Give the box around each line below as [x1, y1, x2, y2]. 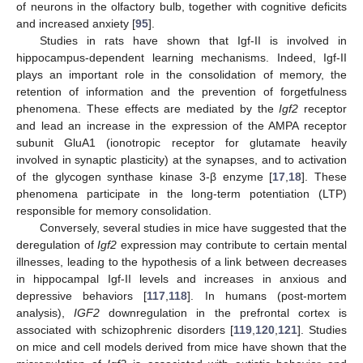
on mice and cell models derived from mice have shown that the [16, 340, 347, 354]
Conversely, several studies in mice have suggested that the [39, 221, 347, 235]
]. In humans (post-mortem [187, 289, 348, 303]
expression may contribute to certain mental [117, 238, 347, 252]
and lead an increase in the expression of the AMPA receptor [16, 119, 347, 133]
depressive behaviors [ [16, 289, 147, 303]
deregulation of [16, 238, 97, 252]
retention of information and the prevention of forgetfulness [16, 85, 347, 99]
